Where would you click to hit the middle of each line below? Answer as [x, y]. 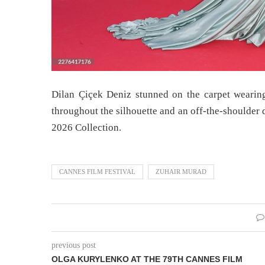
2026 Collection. [86, 127]
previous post [74, 245]
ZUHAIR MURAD [181, 171]
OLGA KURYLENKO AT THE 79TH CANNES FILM [147, 259]
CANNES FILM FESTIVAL [97, 171]
